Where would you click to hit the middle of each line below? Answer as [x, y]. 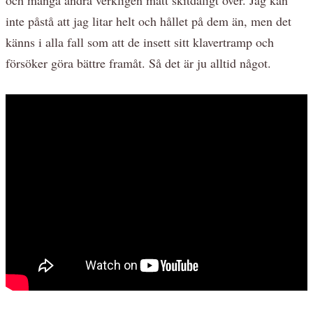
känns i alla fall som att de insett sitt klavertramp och [140, 42]
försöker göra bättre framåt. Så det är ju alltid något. [140, 63]
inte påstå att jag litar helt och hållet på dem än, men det [148, 21]
